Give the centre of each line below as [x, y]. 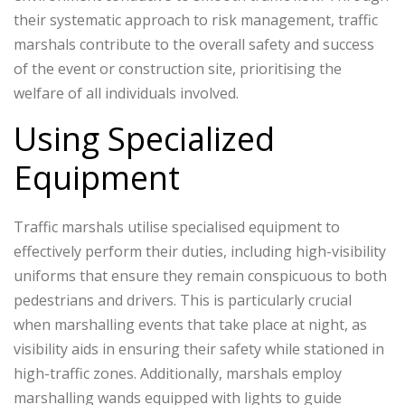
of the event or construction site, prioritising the [178, 69]
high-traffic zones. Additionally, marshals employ [178, 374]
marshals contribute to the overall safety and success [194, 45]
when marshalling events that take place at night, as [190, 325]
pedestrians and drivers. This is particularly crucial [183, 301]
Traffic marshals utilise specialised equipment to [177, 227]
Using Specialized [144, 139]
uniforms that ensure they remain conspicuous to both [200, 276]
